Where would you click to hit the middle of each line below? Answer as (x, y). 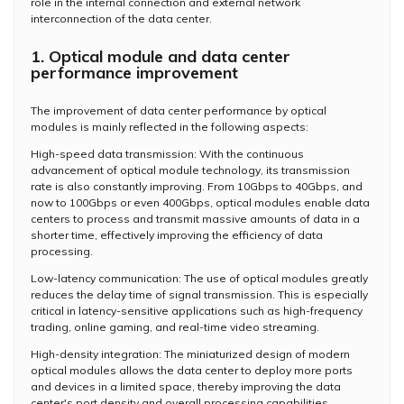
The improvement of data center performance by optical (179, 110)
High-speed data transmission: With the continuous (167, 153)
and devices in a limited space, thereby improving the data (186, 386)
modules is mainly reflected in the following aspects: (170, 126)
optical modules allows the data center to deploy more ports (192, 370)
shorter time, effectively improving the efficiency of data (177, 234)
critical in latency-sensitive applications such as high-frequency (197, 310)
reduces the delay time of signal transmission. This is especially (199, 294)
